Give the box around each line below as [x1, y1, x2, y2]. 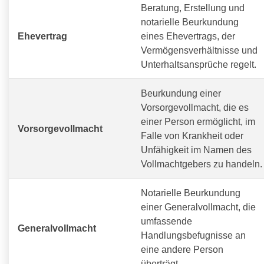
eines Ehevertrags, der [141, 30, 235, 41]
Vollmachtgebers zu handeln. [141, 158, 262, 169]
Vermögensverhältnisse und [141, 44, 258, 55]
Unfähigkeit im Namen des [141, 144, 252, 155]
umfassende [141, 215, 192, 226]
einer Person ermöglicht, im [141, 115, 255, 127]
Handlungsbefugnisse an [141, 229, 246, 240]
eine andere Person [141, 243, 223, 255]
